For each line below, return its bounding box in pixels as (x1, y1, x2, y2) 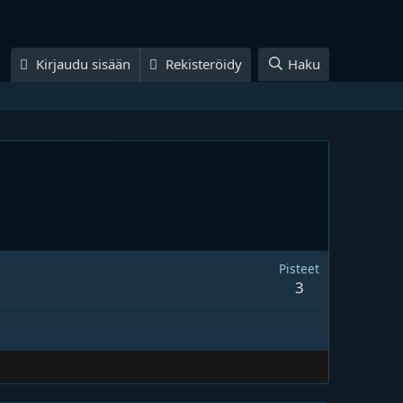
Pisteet (279, 260, 319, 277)
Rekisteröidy (166, 54, 243, 73)
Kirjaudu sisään (36, 54, 131, 73)
